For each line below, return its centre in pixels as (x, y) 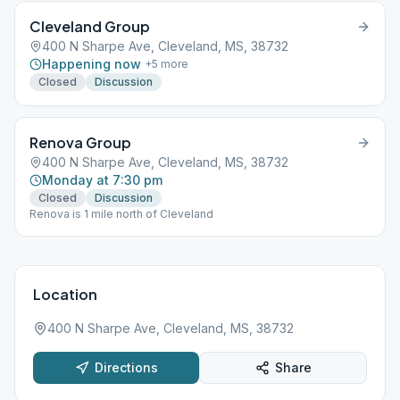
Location (65, 294)
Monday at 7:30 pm (102, 180)
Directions (126, 367)
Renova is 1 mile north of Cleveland (121, 214)
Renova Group (80, 142)
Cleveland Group (90, 26)
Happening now (92, 64)
